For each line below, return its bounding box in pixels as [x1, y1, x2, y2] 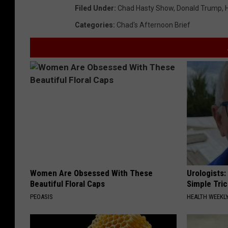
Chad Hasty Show [118, 4, 174, 13]
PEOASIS [30, 193, 53, 201]
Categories [75, 21, 113, 30]
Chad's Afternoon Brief [117, 21, 190, 30]
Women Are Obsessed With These [30, 168, 153, 179]
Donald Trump [177, 4, 222, 13]
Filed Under [75, 4, 114, 13]
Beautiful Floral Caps [30, 179, 105, 189]
